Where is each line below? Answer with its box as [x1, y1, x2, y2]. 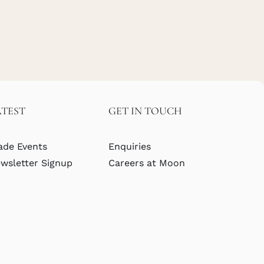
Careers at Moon [108, 157, 185, 169]
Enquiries [108, 140, 151, 152]
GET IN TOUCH [108, 104, 182, 117]
